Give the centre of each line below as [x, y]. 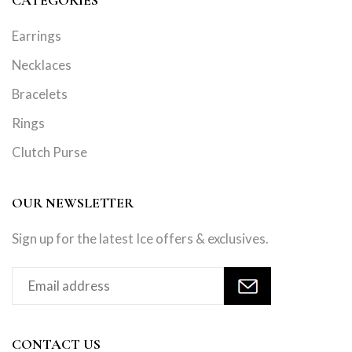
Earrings [37, 35]
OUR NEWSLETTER [73, 202]
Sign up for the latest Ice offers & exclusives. [140, 238]
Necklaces [42, 64]
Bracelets [40, 93]
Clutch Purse [49, 152]
